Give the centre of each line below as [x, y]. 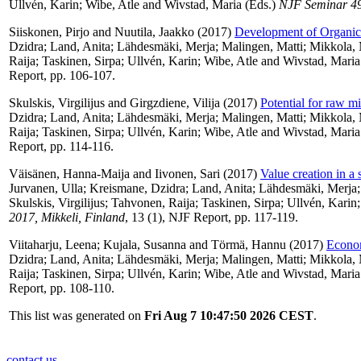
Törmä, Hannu [249, 244]
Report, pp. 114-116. [61, 146]
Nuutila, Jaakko [154, 31]
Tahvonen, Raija [153, 202]
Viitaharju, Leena [53, 244]
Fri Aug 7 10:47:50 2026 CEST [229, 315]
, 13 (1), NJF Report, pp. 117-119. [212, 217]
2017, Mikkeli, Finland [67, 217]
